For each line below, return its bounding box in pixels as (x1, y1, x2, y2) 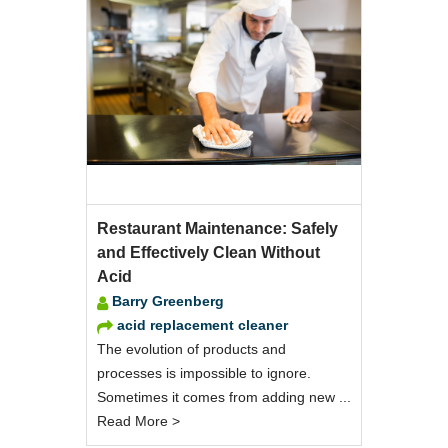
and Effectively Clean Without (97, 243, 320, 261)
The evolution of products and (97, 340, 286, 357)
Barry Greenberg (112, 292, 224, 309)
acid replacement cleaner (117, 316, 288, 333)
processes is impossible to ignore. (97, 364, 311, 381)
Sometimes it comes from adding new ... (97, 388, 351, 405)
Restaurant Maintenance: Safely (97, 219, 338, 237)
